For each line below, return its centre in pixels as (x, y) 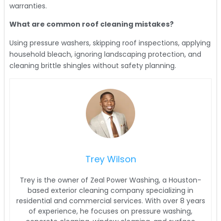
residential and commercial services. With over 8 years (110, 201)
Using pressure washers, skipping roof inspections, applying (110, 43)
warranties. (28, 6)
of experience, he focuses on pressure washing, (110, 211)
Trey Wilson (110, 159)
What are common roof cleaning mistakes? (92, 24)
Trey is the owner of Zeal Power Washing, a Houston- (110, 180)
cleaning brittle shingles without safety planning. (93, 65)
